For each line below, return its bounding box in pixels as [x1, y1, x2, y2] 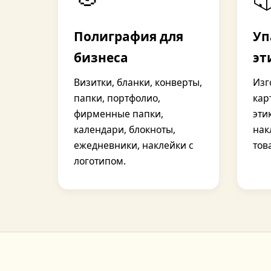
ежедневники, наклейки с [74, 139, 194, 152]
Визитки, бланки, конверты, [74, 76, 202, 89]
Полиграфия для [74, 28, 183, 45]
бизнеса [74, 49, 128, 66]
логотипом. [74, 154, 126, 168]
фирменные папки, [74, 107, 163, 120]
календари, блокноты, [74, 123, 175, 136]
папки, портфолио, [74, 91, 160, 105]
